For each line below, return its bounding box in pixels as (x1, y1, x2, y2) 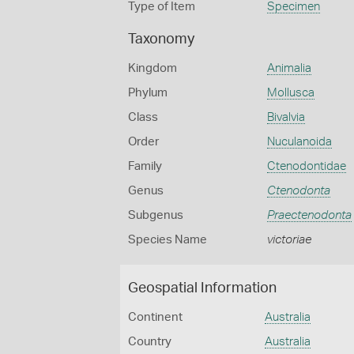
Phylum (128, 87, 168, 99)
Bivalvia (266, 111, 305, 123)
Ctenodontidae (266, 160, 346, 172)
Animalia (266, 62, 311, 74)
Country (128, 336, 171, 348)
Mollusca (266, 87, 314, 99)
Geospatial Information (128, 281, 277, 296)
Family (128, 160, 162, 172)
